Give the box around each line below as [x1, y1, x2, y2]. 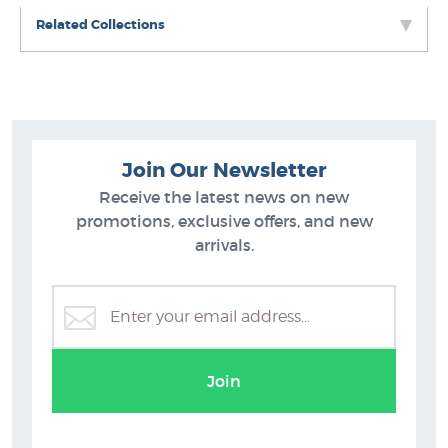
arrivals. [194, 235, 254, 255]
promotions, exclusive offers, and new [75, 211, 373, 231]
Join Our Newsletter [121, 157, 327, 183]
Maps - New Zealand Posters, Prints [84, 337, 364, 357]
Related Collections [36, 16, 165, 33]
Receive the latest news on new [99, 187, 349, 207]
